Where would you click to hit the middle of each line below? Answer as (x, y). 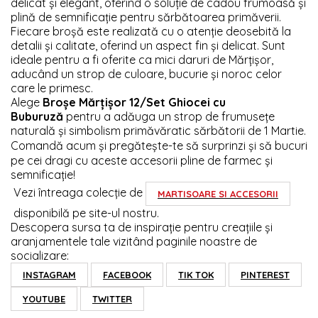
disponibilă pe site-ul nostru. (86, 213)
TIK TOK (196, 274)
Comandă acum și (59, 145)
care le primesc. (52, 88)
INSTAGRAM (49, 274)
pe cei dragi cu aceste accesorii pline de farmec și (142, 160)
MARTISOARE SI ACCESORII (218, 193)
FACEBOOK (127, 274)
